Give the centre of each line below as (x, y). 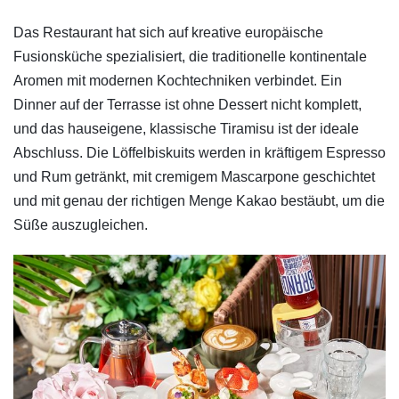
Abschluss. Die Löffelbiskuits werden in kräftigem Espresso (199, 152)
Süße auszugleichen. (81, 224)
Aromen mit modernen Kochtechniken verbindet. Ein (178, 80)
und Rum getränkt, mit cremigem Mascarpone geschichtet (194, 176)
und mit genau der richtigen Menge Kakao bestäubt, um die (199, 200)
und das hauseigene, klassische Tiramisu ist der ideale (186, 128)
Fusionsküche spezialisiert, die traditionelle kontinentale (190, 56)
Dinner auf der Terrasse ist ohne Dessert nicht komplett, (187, 104)
